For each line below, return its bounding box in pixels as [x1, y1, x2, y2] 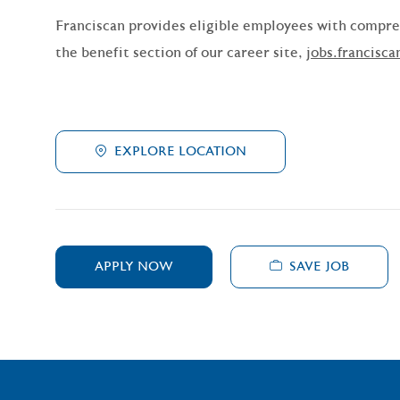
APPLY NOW [95, 259, 173, 274]
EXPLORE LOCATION [114, 144, 246, 159]
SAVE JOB [289, 259, 349, 274]
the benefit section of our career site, [55, 44, 306, 61]
